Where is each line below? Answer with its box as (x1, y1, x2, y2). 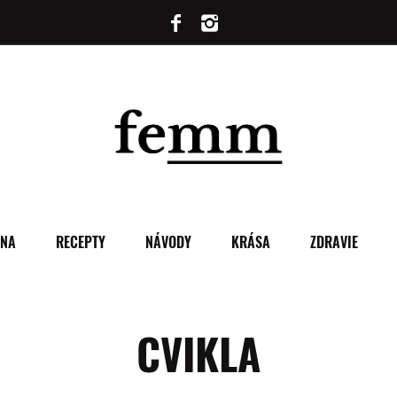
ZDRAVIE (309, 231, 358, 253)
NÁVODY (144, 231, 191, 253)
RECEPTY (55, 231, 105, 253)
